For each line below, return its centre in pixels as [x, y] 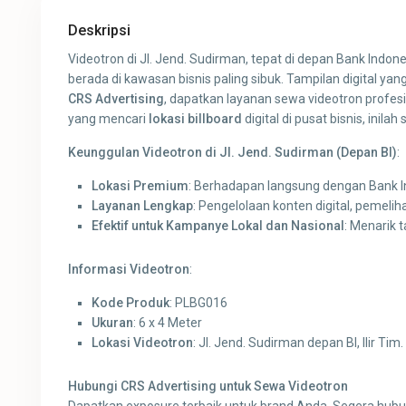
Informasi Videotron [129, 270]
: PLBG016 [199, 303]
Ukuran [113, 323]
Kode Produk [131, 303]
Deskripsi [100, 31]
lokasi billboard [196, 119]
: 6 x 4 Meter [168, 323]
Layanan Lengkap [143, 206]
